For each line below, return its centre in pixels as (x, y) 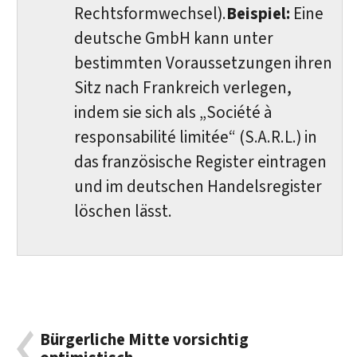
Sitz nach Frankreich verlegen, (182, 88)
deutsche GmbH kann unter (173, 38)
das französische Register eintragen (200, 162)
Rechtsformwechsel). (150, 14)
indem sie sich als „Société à (173, 112)
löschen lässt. (123, 211)
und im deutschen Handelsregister (198, 186)
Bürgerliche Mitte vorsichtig (145, 339)
